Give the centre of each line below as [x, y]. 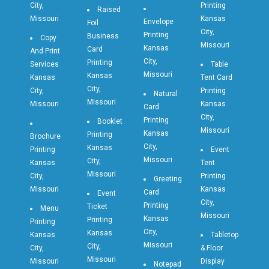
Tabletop [224, 235]
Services [44, 65]
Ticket [97, 207]
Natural [166, 94]
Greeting [168, 179]
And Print [45, 51]
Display [212, 261]
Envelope [159, 22]
